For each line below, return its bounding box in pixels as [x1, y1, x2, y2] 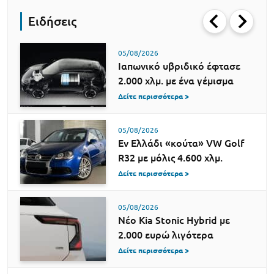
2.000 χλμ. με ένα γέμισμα [118, 75, 234, 86]
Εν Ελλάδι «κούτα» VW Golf [118, 137, 244, 149]
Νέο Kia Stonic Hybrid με [118, 214, 230, 226]
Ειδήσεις [28, 14, 76, 29]
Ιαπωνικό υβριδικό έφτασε [118, 60, 240, 72]
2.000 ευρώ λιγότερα [118, 229, 213, 240]
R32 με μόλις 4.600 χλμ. [118, 152, 223, 163]
